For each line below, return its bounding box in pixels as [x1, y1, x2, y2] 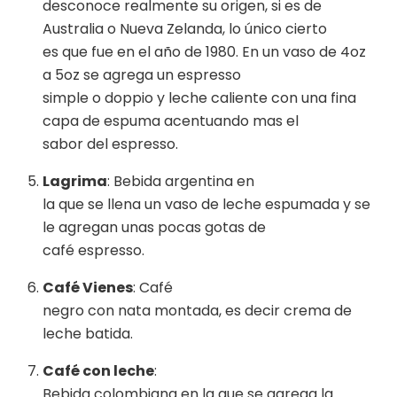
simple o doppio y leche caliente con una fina [43, 88, 356, 109]
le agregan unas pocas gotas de [43, 217, 266, 238]
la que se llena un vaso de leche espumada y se [43, 194, 370, 215]
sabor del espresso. [43, 134, 178, 155]
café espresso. [43, 240, 144, 261]
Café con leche [43, 361, 154, 382]
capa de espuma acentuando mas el [43, 111, 299, 132]
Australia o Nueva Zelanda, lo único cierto [43, 19, 327, 40]
